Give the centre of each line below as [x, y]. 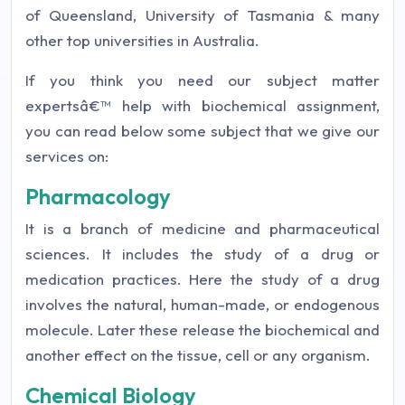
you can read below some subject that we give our [202, 131]
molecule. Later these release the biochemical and [202, 330]
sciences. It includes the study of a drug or [202, 254]
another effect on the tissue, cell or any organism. [198, 355]
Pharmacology [98, 196]
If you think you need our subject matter [202, 80]
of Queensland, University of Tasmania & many [202, 15]
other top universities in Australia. [142, 40]
